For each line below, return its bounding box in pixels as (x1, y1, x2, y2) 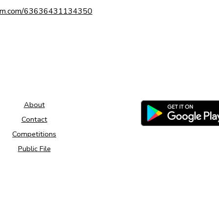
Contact (21, 114, 47, 125)
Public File (18, 144, 51, 154)
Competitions (12, 129, 56, 139)
